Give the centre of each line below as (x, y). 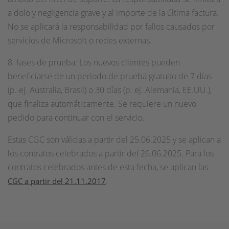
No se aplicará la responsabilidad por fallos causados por (111, 27)
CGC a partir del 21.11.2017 (57, 181)
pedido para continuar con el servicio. (76, 118)
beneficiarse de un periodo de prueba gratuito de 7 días (110, 76)
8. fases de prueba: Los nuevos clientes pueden (94, 62)
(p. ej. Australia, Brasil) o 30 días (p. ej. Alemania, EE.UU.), (110, 90)
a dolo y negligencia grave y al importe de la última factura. (113, 13)
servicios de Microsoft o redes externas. (80, 40)
